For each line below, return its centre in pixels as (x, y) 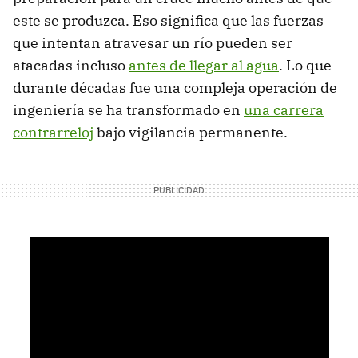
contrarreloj (53, 133)
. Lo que (305, 66)
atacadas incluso (71, 66)
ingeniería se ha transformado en (128, 110)
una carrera (284, 110)
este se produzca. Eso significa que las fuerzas (168, 21)
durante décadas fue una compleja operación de (175, 88)
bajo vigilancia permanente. (191, 133)
